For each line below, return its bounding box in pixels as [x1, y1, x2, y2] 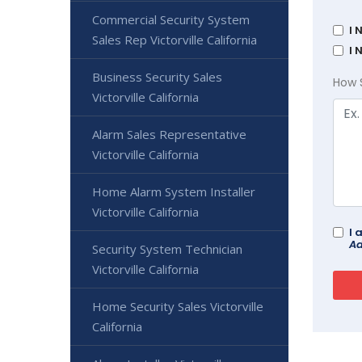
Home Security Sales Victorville [92, 298, 263, 314]
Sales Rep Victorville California [92, 32, 257, 48]
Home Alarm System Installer [92, 183, 255, 200]
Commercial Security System [92, 11, 250, 27]
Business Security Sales [92, 69, 222, 85]
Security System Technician [92, 241, 242, 257]
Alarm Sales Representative [92, 126, 246, 142]
